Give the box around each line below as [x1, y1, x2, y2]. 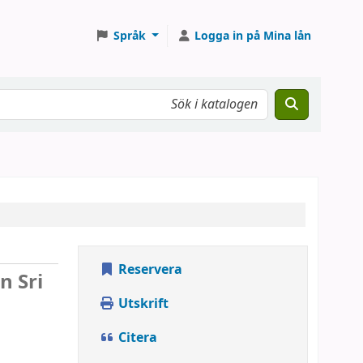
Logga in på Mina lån [194, 27, 311, 45]
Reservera [115, 260, 182, 280]
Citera [115, 328, 157, 348]
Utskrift [115, 294, 169, 314]
